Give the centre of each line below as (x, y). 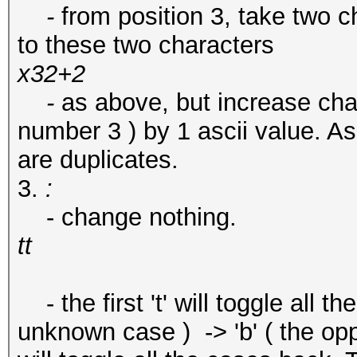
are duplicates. (98, 160)
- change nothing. (127, 217)
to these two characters (146, 45)
